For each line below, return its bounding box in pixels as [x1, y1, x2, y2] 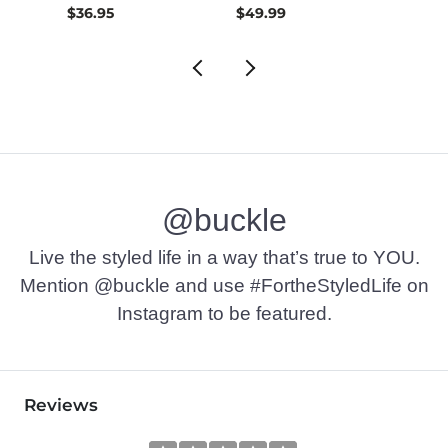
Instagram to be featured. [116, 302, 332, 324]
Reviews [24, 394, 98, 415]
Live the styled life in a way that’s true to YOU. [28, 246, 420, 268]
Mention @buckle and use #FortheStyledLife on [19, 274, 429, 296]
